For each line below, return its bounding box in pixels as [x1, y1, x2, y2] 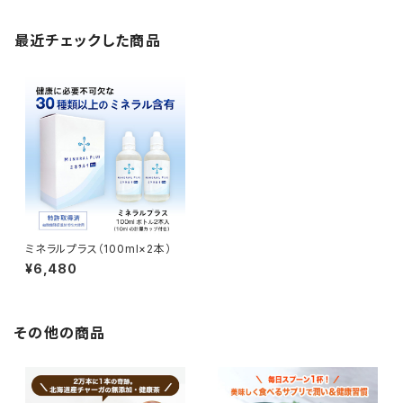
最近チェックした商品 [14, 31, 161, 49]
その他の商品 [14, 324, 106, 342]
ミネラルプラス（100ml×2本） [25, 242, 172, 255]
